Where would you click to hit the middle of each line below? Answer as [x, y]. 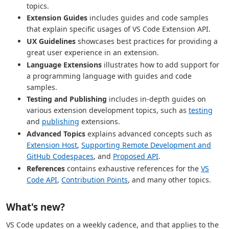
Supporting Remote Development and [146, 145]
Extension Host [52, 145]
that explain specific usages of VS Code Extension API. [119, 29]
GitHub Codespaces [60, 156]
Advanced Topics [56, 133]
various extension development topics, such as [108, 110]
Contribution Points [95, 179]
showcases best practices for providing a [147, 41]
